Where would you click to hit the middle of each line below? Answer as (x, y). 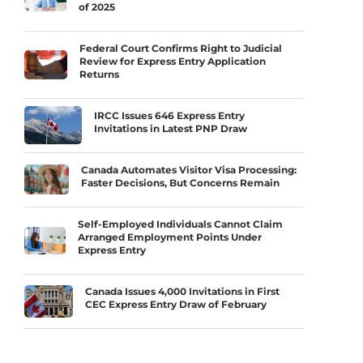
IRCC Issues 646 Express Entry (169, 115)
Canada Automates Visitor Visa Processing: (189, 169)
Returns (100, 74)
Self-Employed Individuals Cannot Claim (180, 224)
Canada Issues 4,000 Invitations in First (182, 291)
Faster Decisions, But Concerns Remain (181, 182)
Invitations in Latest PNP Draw (170, 128)
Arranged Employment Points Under (169, 237)
